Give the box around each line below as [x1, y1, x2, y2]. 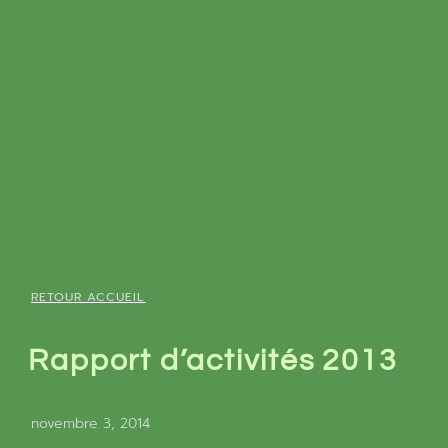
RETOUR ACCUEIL [31, 288, 146, 307]
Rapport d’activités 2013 [28, 344, 398, 376]
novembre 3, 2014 [31, 413, 151, 435]
